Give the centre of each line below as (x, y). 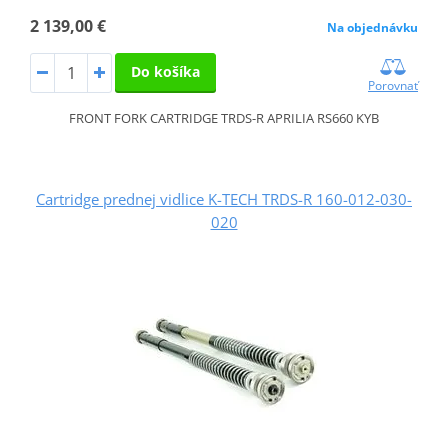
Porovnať (393, 86)
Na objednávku (373, 28)
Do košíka (165, 72)
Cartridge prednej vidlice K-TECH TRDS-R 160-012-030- (224, 198)
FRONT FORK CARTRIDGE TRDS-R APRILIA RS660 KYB (224, 118)
